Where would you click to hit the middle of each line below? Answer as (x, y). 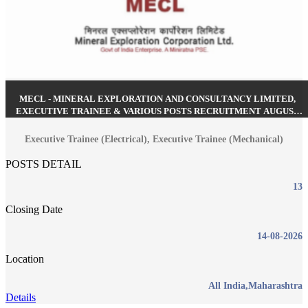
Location (25, 258)
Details (21, 297)
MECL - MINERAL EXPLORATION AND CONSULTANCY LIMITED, (157, 99)
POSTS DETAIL (44, 164)
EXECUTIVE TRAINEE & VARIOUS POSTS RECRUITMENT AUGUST (157, 111)
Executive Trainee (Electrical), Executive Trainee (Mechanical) (154, 139)
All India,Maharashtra (255, 285)
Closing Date (34, 209)
